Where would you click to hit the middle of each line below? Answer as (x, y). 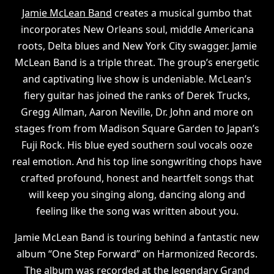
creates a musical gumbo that (182, 13)
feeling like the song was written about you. (137, 211)
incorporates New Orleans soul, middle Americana (137, 29)
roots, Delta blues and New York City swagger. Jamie (137, 46)
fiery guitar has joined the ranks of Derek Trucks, (137, 95)
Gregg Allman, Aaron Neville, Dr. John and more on (137, 112)
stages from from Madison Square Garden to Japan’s (137, 128)
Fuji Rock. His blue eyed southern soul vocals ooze (137, 145)
